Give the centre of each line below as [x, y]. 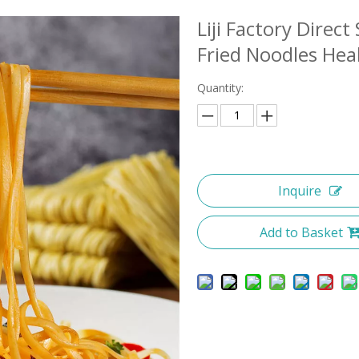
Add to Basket [301, 233]
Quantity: [220, 88]
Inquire [299, 191]
